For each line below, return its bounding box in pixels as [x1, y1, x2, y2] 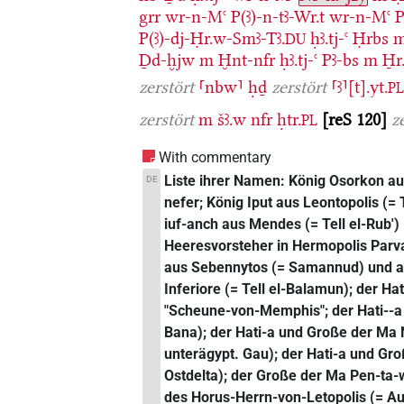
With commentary [159, 148, 272, 166]
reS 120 [328, 108, 381, 130]
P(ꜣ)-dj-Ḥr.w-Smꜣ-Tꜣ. [139, 27, 286, 49]
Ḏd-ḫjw [139, 49, 196, 70]
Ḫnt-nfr [218, 49, 276, 70]
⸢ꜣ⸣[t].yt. [331, 76, 389, 97]
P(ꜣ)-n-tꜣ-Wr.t [231, 5, 326, 27]
